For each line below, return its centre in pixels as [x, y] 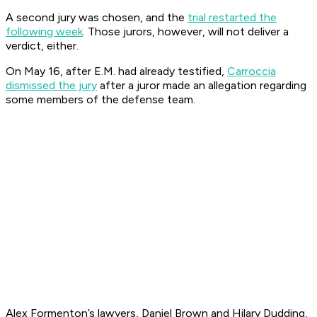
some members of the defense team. [102, 100]
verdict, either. [42, 46]
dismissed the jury [51, 86]
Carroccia [252, 71]
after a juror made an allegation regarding [202, 86]
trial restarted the [232, 18]
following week [44, 32]
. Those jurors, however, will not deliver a [186, 32]
